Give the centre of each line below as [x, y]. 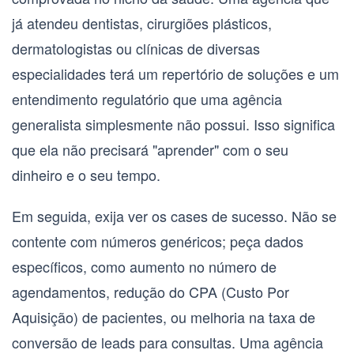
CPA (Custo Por [239, 292]
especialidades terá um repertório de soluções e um [175, 74]
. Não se [310, 216]
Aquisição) [45, 317]
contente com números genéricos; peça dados [158, 241]
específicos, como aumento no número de [144, 267]
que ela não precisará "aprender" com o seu [150, 150]
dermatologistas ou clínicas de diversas [136, 49]
